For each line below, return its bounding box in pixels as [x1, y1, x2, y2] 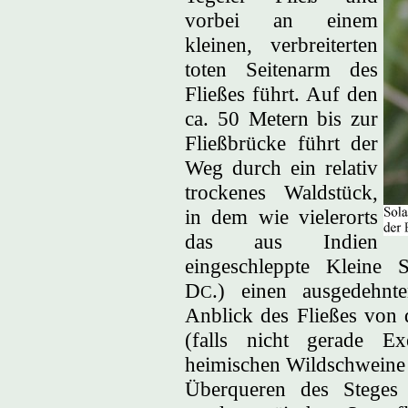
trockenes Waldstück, [185, 180, 378, 204]
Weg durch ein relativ [185, 156, 378, 179]
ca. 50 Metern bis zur [185, 107, 378, 130]
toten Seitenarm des [185, 57, 378, 81]
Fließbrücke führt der [185, 131, 378, 155]
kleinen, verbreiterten [185, 33, 378, 56]
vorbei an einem [185, 8, 378, 32]
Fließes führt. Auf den [185, 82, 378, 106]
